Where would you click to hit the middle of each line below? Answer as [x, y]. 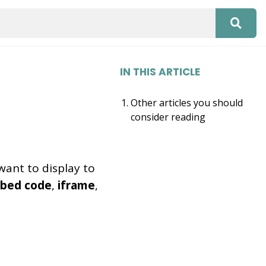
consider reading [168, 117]
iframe [76, 185]
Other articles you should [186, 103]
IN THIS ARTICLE [160, 72]
